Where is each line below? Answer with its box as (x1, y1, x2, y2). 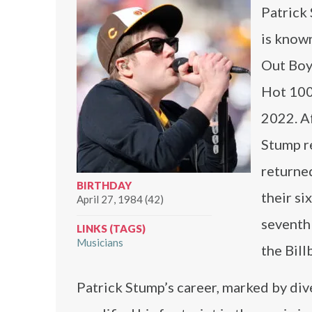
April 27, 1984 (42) (77, 193, 164, 205)
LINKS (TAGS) (77, 222, 146, 235)
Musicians (77, 236, 123, 249)
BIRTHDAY (77, 179, 132, 192)
